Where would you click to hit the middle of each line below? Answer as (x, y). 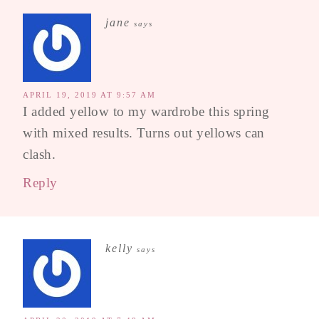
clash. (39, 155)
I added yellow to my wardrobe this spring (146, 112)
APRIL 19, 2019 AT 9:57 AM (89, 95)
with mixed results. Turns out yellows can (144, 133)
